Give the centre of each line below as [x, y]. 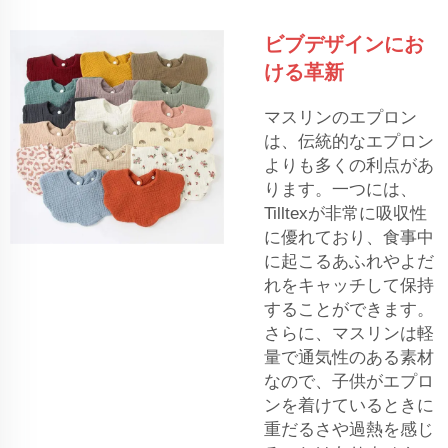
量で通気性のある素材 [349, 357]
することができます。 [349, 309]
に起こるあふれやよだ [349, 261]
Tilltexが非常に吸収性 [345, 213]
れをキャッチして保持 [349, 285]
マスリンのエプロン [340, 117]
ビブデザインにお [344, 43]
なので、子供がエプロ [349, 381]
